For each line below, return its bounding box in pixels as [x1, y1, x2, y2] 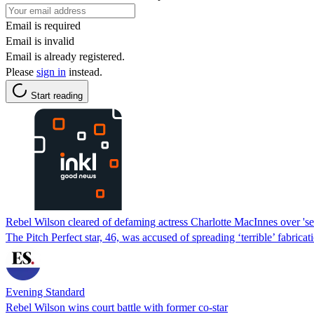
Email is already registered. [6, 50, 125, 62]
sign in [36, 65, 66, 78]
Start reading [31, 90, 83, 101]
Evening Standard [6, 285, 85, 298]
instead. [66, 65, 102, 78]
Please [6, 65, 36, 78]
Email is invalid [6, 34, 74, 47]
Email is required [6, 19, 81, 32]
